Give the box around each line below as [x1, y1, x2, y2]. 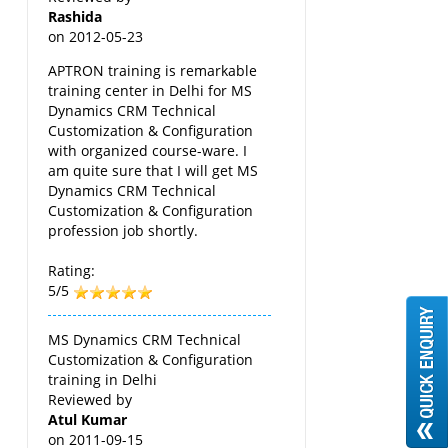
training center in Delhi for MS [48, 80, 253, 100]
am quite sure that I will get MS [48, 160, 259, 180]
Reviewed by [48, 389, 133, 409]
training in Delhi [48, 369, 158, 389]
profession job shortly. [48, 220, 199, 240]
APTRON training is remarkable [48, 60, 258, 80]
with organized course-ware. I [48, 140, 248, 160]
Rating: [48, 260, 96, 280]
